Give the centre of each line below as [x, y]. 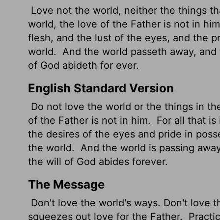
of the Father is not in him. [91, 120]
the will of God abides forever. [98, 162]
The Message [66, 184]
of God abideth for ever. [83, 65]
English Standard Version [101, 88]
